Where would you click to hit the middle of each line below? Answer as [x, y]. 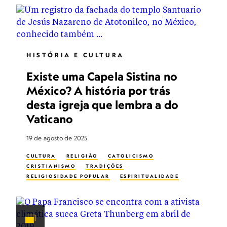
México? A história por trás [98, 90]
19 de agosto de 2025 [57, 138]
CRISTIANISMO [51, 166]
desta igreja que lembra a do [102, 105]
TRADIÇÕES [105, 166]
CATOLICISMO [130, 156]
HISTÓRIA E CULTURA [75, 55]
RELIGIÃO [82, 156]
